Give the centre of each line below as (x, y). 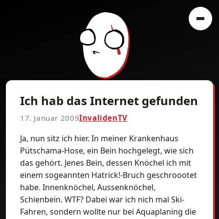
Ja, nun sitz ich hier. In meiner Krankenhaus (99, 138)
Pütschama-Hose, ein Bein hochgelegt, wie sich (107, 151)
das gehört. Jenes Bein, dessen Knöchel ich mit (106, 163)
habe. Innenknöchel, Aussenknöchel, (88, 187)
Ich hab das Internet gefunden (109, 100)
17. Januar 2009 (50, 118)
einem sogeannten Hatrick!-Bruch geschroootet (109, 175)
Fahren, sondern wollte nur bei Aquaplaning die (108, 212)
